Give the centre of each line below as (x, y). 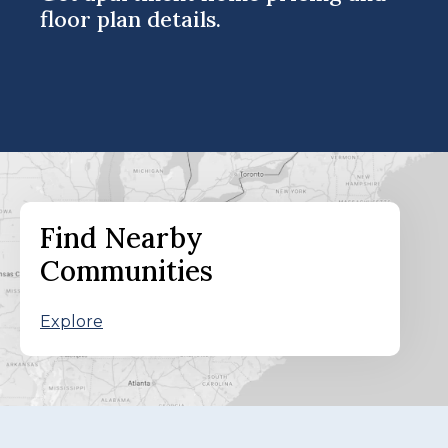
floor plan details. (130, 18)
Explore (71, 321)
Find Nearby (121, 237)
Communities (126, 270)
